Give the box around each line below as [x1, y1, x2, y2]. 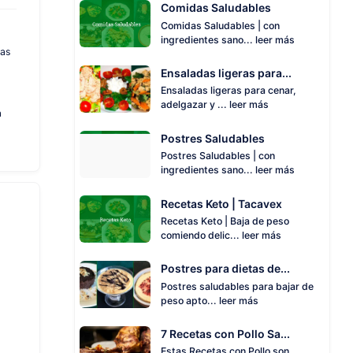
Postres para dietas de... [161, 262, 290, 276]
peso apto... [161, 294, 219, 307]
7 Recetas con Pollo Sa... [161, 327, 290, 341]
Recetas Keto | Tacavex [161, 196, 282, 210]
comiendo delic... [161, 229, 242, 241]
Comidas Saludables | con [161, 19, 280, 32]
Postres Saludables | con [161, 150, 275, 162]
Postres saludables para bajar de [161, 280, 314, 292]
